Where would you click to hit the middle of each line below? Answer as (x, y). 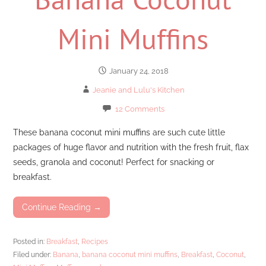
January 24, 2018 (139, 71)
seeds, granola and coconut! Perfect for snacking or (114, 161)
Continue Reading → (61, 207)
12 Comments (140, 109)
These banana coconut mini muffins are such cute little (119, 132)
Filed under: (33, 254)
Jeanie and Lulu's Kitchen (139, 90)
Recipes (95, 241)
